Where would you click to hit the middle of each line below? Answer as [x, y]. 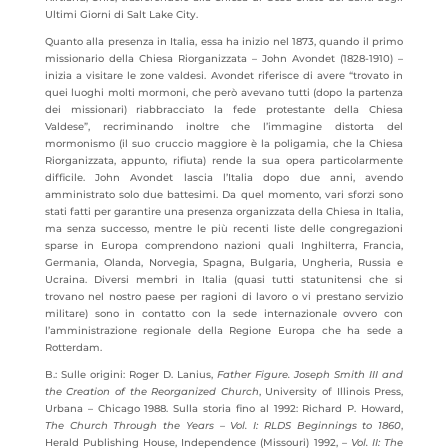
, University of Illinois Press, [331, 391]
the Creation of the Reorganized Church [151, 391]
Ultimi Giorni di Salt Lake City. [121, 14]
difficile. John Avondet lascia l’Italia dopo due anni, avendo [224, 177]
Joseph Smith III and [349, 374]
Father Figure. [256, 374]
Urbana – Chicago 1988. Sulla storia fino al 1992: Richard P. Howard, [224, 408]
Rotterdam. [73, 347]
